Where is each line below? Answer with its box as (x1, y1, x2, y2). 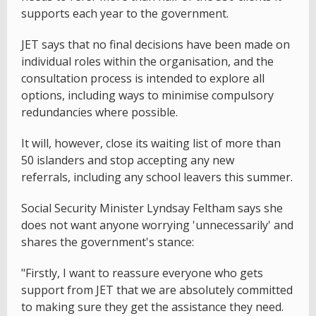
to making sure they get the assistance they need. (21, 298, 284, 315)
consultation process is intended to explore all (21, 70, 265, 86)
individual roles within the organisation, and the (21, 53, 274, 69)
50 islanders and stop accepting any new (21, 152, 234, 168)
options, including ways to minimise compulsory (21, 87, 274, 103)
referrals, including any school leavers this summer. (21, 169, 293, 185)
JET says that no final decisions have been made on (21, 36, 290, 52)
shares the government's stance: (21, 233, 194, 250)
